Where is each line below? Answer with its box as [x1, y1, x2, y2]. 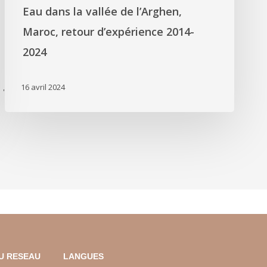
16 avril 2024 [20, 82, 65, 93]
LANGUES [63, 252, 104, 261]
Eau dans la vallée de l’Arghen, [22, 4, 182, 19]
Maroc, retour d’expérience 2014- [22, 24, 194, 39]
